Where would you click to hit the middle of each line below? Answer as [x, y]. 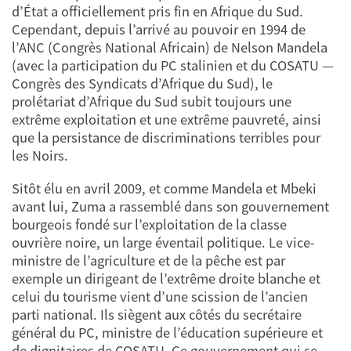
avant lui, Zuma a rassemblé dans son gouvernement [170, 206]
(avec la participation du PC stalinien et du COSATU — [173, 66]
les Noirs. [40, 156]
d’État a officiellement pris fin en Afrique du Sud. [157, 12]
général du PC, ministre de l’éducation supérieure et [167, 332]
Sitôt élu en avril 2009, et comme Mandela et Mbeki [164, 188]
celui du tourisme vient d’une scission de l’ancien [160, 296]
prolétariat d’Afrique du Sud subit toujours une [152, 102]
